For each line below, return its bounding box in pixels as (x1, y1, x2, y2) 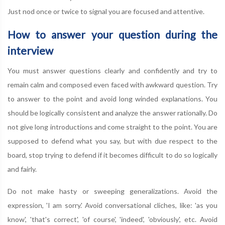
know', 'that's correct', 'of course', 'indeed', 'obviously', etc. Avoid (8, 215, 217, 223)
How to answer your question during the (8, 28, 217, 41)
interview (8, 44, 53, 57)
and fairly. (8, 165, 37, 173)
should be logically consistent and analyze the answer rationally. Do (8, 108, 217, 117)
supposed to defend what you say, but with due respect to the (8, 137, 217, 145)
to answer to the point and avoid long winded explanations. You (8, 94, 217, 103)
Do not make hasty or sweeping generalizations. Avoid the (8, 187, 217, 195)
